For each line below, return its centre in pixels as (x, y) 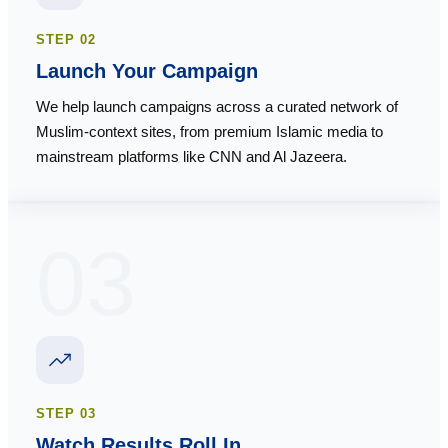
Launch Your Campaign (147, 71)
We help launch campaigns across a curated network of (217, 107)
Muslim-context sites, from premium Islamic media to (209, 132)
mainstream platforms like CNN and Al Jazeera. (191, 157)
